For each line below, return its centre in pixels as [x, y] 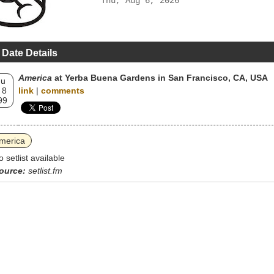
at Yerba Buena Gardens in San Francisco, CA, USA [160, 78]
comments [63, 91]
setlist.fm [45, 171]
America [35, 78]
